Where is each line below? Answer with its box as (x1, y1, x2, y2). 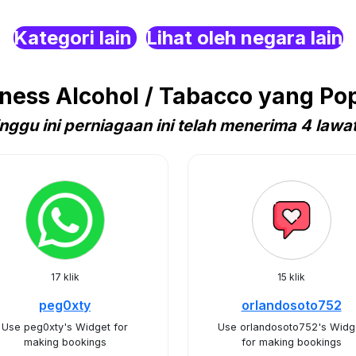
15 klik (277, 271, 305, 283)
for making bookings (241, 336, 342, 348)
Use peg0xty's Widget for (2, 321, 128, 333)
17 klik (50, 271, 79, 283)
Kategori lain (13, 26, 137, 49)
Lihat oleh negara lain (145, 26, 343, 49)
